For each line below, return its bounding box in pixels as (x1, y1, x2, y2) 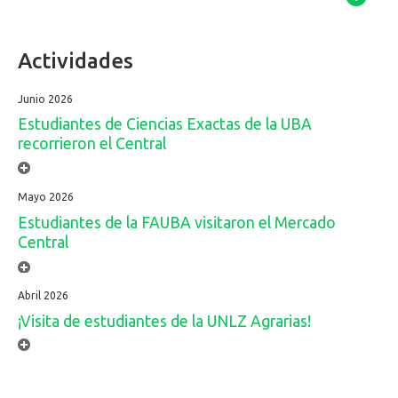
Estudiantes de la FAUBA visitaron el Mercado (18, 214, 336, 232)
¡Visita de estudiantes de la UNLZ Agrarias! (18, 312, 311, 330)
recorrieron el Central (18, 135, 166, 153)
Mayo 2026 (18, 191, 74, 203)
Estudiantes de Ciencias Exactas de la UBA (18, 115, 312, 133)
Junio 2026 (18, 92, 73, 105)
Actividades (18, 48, 133, 73)
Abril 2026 (18, 290, 68, 302)
